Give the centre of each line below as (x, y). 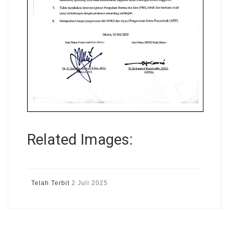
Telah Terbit (51, 183)
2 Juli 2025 (89, 183)
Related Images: (80, 139)
